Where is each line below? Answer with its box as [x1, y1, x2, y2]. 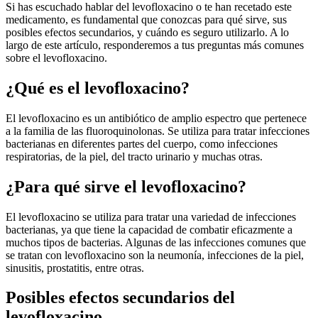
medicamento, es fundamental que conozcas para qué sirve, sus [6, 13, 287, 26]
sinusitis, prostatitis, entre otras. [6, 261, 144, 274]
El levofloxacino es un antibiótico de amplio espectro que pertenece [6, 111, 307, 124]
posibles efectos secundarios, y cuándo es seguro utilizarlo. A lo [6, 26, 289, 38]
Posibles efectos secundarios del [6, 288, 235, 307]
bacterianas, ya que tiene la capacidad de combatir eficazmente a [6, 223, 292, 236]
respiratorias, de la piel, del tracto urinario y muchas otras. [6, 150, 263, 163]
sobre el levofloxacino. [6, 51, 107, 64]
